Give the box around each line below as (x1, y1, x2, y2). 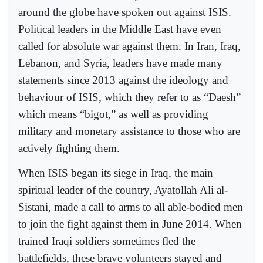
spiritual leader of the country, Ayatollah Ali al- (18, 184, 228, 197)
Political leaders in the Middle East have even (18, 23, 221, 36)
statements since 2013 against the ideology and (18, 74, 228, 87)
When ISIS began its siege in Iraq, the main (18, 167, 213, 180)
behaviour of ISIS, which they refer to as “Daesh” (18, 91, 241, 104)
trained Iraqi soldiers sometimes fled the (18, 235, 195, 248)
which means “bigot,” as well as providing (18, 108, 208, 121)
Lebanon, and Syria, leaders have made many (18, 57, 222, 70)
